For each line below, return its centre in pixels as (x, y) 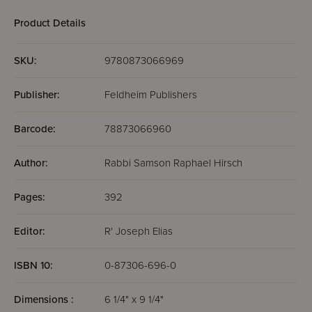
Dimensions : (44, 299)
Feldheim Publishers (151, 95)
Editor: (30, 231)
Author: (31, 163)
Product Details (50, 23)
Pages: (30, 197)
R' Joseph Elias (139, 231)
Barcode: (35, 129)
